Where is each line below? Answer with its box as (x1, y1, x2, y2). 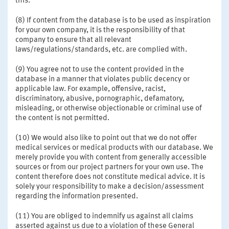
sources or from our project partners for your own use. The (15, 163, 203, 171)
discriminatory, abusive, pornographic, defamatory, (15, 95, 184, 103)
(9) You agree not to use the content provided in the (15, 65, 184, 74)
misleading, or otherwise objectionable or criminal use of (15, 104, 202, 112)
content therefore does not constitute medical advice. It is (15, 173, 205, 181)
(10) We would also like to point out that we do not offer (15, 134, 197, 142)
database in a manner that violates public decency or (15, 75, 190, 83)
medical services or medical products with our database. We (15, 144, 213, 152)
